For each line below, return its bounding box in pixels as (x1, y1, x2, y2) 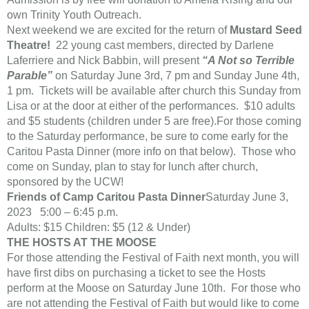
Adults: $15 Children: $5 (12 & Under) (7, 221, 190, 233)
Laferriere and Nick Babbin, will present (7, 54, 202, 66)
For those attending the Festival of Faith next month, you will (7, 252, 299, 263)
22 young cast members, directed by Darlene (53, 39, 274, 51)
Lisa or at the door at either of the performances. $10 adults (7, 100, 295, 112)
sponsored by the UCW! (7, 176, 129, 188)
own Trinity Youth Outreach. (7, 9, 144, 21)
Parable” (7, 70, 52, 81)
